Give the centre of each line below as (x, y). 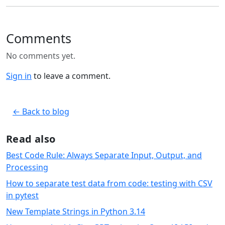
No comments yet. (41, 56)
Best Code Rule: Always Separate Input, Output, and (104, 155)
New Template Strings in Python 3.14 (76, 212)
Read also (31, 139)
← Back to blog (41, 112)
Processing (27, 167)
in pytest (22, 196)
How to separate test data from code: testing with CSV (109, 184)
